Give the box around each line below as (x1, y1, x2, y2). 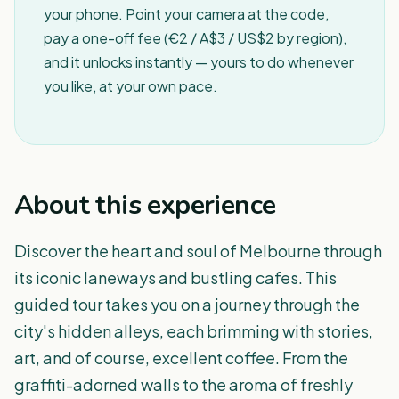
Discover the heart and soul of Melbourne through (14, 240, 382, 261)
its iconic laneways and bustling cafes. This (14, 267, 337, 288)
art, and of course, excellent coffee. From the (14, 347, 348, 368)
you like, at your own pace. (44, 77, 217, 95)
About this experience (14, 187, 276, 224)
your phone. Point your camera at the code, (44, 4, 329, 23)
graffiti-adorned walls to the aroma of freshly (14, 374, 353, 395)
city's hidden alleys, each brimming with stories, (14, 321, 373, 341)
